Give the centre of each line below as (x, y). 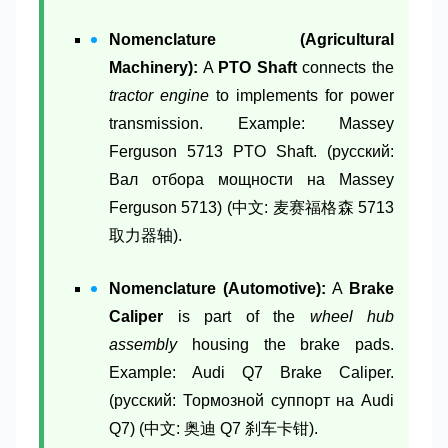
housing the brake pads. (285, 344)
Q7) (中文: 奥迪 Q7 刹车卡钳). (213, 428)
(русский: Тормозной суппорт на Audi (251, 400)
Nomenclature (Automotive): (217, 288)
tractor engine (159, 95)
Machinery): (153, 67)
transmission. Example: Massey (251, 123)
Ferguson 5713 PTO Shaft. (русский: (251, 151)
